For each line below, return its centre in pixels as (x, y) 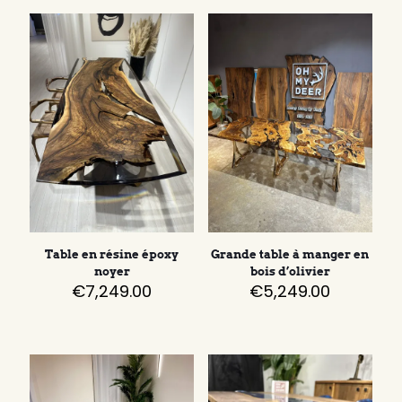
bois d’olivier (290, 272)
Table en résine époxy (112, 255)
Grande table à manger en (290, 255)
